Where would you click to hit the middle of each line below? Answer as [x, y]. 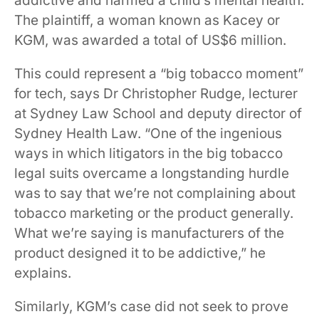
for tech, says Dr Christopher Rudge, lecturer [156, 94]
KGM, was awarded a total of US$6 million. [150, 40]
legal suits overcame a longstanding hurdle [152, 173]
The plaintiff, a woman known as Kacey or [147, 20]
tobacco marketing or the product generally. [154, 213]
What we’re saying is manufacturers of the [149, 233]
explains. [43, 273]
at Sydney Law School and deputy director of [158, 114]
